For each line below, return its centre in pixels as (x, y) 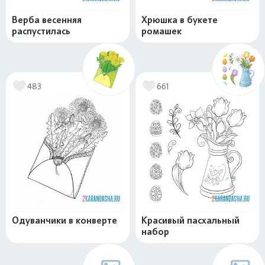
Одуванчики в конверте (64, 221)
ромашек (161, 31)
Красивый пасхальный (190, 221)
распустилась (41, 31)
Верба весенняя (47, 20)
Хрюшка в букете (180, 20)
